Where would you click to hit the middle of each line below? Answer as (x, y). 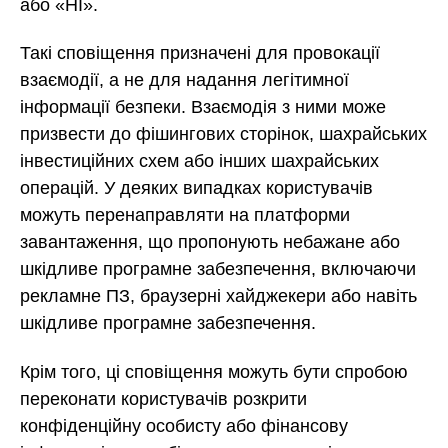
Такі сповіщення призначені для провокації (200, 53)
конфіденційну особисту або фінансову (184, 425)
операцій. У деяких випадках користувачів (196, 188)
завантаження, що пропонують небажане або (210, 242)
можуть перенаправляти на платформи (185, 215)
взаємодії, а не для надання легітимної (184, 80)
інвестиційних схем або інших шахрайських (199, 161)
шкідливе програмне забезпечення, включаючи (218, 269)
